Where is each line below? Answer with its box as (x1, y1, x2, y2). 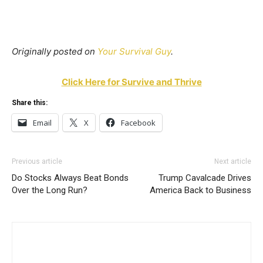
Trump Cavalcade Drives (159, 173, 251, 184)
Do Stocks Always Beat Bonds (12, 173, 129, 184)
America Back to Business (150, 185, 251, 196)
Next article (214, 157, 251, 166)
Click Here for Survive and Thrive (61, 76, 202, 88)
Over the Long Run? (12, 185, 87, 196)
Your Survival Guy (97, 46, 171, 58)
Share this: (12, 99, 48, 107)
